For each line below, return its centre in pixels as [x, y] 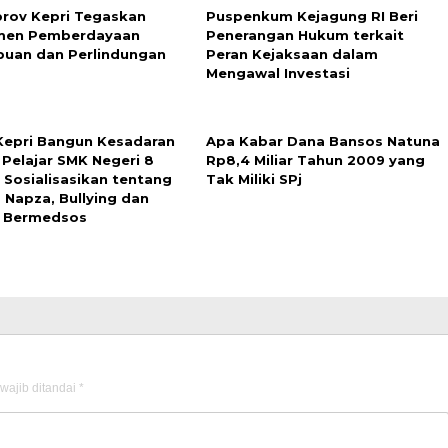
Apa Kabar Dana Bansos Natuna [322, 141]
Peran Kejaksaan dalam [291, 54]
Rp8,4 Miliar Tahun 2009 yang [315, 160]
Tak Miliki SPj [253, 179]
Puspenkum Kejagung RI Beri [311, 16]
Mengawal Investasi [277, 73]
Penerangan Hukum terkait [304, 35]
